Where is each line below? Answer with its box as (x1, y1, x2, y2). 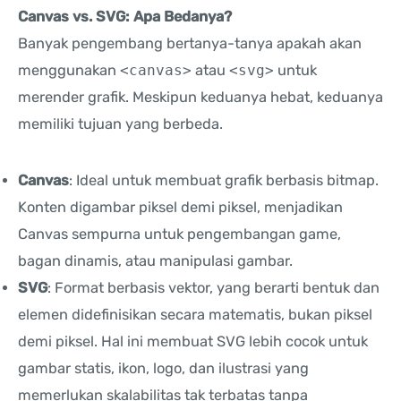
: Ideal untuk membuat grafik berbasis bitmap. (69, 171, 379, 189)
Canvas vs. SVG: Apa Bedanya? (18, 7, 232, 25)
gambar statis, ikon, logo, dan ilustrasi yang (18, 359, 309, 377)
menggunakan (18, 61, 120, 79)
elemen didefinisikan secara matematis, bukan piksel (18, 305, 372, 323)
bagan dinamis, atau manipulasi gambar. (18, 252, 293, 269)
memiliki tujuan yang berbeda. (18, 115, 223, 132)
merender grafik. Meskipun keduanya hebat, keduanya (18, 88, 383, 106)
